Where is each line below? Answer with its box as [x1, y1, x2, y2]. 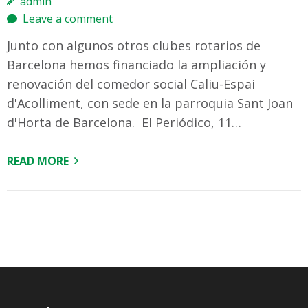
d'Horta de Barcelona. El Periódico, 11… [7, 114, 241, 131]
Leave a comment [23, 11, 113, 27]
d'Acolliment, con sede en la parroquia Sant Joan [7, 95, 293, 112]
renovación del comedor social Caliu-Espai [7, 76, 255, 93]
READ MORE [7, 153, 69, 169]
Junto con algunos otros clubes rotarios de [7, 37, 261, 54]
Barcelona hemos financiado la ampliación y [7, 56, 266, 74]
